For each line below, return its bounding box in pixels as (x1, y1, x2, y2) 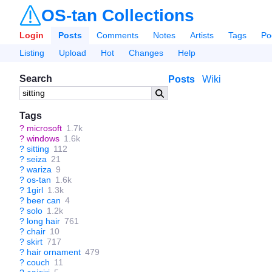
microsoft (27, 123, 62, 133)
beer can (27, 195, 61, 205)
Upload (59, 48, 86, 58)
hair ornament (27, 247, 81, 257)
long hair (27, 216, 60, 226)
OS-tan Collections (41, 6, 194, 25)
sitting (27, 144, 49, 154)
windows (27, 134, 59, 143)
